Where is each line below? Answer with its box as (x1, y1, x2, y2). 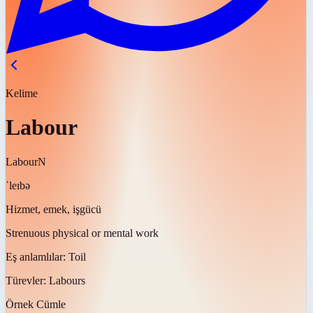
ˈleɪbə (6, 179, 30, 191)
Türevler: (6, 274, 49, 286)
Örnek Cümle (6, 298, 66, 310)
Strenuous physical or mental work (6, 226, 159, 239)
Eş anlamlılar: (6, 250, 68, 263)
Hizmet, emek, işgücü (6, 203, 101, 215)
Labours (49, 274, 85, 286)
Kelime (6, 87, 38, 99)
